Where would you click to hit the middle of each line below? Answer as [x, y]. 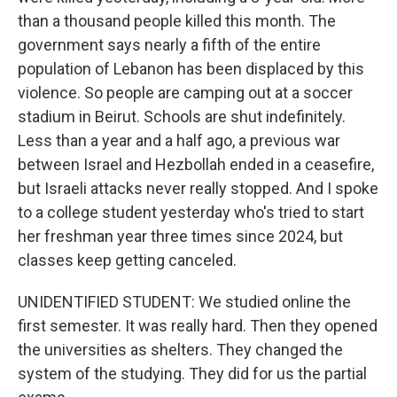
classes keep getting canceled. [127, 260]
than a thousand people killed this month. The [177, 21]
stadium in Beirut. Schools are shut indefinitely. [182, 117]
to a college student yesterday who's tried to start [191, 212]
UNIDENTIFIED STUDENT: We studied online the [184, 302]
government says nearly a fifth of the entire [169, 45]
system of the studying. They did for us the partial [192, 374]
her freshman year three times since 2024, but [180, 236]
